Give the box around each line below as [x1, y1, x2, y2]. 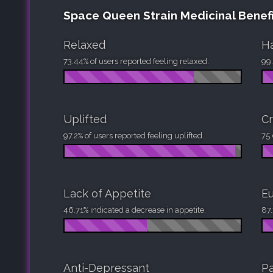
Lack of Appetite [63, 186, 151, 200]
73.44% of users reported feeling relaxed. [63, 56, 209, 66]
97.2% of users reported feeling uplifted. [63, 130, 204, 140]
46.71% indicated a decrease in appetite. [63, 205, 206, 214]
